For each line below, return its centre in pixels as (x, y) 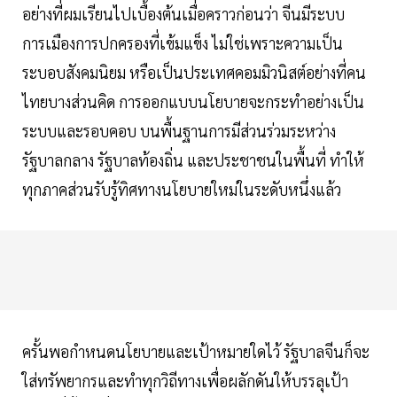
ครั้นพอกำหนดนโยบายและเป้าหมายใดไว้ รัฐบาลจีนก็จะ (196, 352)
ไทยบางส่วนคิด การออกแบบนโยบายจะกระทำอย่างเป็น (193, 102)
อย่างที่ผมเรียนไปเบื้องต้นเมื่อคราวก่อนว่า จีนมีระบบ (183, 14)
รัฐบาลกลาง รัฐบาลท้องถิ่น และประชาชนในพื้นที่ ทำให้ (193, 160)
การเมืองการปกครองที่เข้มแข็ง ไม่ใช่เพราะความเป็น (183, 43)
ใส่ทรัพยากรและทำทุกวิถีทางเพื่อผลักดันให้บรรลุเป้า (185, 381)
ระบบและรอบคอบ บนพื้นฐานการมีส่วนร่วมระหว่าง (179, 131)
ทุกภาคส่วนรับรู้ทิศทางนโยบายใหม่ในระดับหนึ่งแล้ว (183, 190)
